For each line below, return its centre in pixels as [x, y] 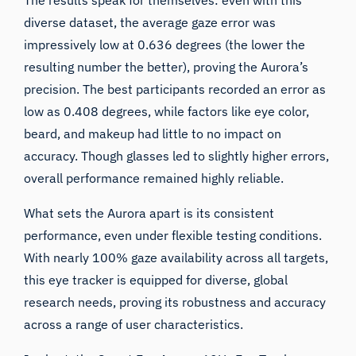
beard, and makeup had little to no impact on [153, 133]
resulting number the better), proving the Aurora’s [166, 66]
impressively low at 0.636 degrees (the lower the [165, 44]
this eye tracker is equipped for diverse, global [156, 279]
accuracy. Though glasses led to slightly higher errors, [177, 155]
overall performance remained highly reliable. [154, 178]
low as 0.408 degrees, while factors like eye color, [167, 111]
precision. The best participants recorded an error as [175, 89]
